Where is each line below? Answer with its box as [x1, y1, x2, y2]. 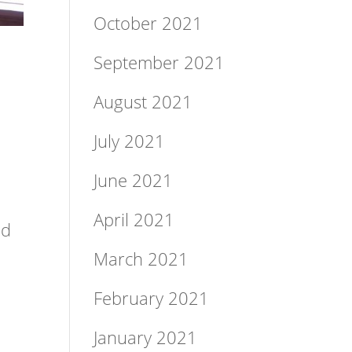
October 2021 [93, 10, 203, 35]
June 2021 [93, 167, 174, 192]
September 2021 [93, 49, 225, 74]
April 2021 [93, 207, 175, 231]
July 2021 [93, 128, 166, 152]
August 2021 [93, 89, 193, 113]
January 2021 [93, 324, 198, 349]
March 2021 [93, 246, 189, 270]
